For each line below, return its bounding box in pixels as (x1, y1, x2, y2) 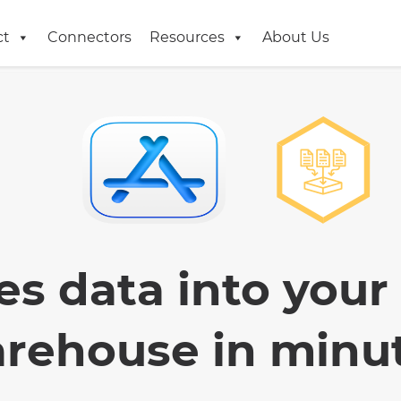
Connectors (47, 28, 132, 46)
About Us (262, 28, 329, 46)
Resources (149, 28, 225, 46)
